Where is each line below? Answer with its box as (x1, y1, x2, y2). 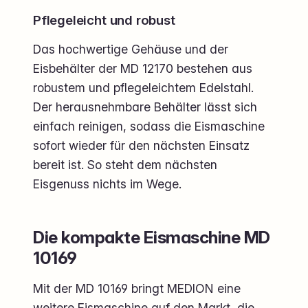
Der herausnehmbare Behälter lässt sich (33, 100, 257, 115)
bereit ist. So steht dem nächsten (33, 157, 217, 173)
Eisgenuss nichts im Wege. (33, 177, 181, 192)
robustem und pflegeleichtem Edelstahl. (33, 80, 254, 96)
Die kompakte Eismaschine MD (33, 227, 270, 248)
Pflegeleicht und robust (33, 12, 175, 29)
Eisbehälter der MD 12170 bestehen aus (33, 61, 252, 76)
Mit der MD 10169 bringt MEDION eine (33, 281, 241, 296)
